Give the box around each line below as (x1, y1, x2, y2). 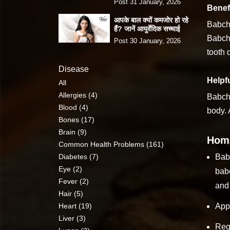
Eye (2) (59, 164, 82, 173)
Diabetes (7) (59, 152, 99, 161)
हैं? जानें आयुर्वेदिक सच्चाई (114, 24, 180, 33)
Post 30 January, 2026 (114, 36, 181, 45)
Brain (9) (59, 127, 87, 136)
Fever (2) (59, 177, 89, 185)
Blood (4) (59, 103, 88, 111)
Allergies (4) (59, 90, 98, 99)
